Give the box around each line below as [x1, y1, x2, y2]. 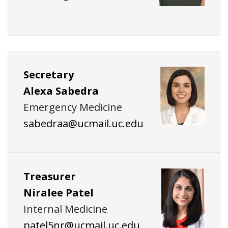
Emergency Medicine [23, 100, 122, 115]
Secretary [23, 68, 74, 82]
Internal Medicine [23, 202, 107, 216]
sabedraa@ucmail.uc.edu [23, 117, 144, 131]
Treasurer [23, 169, 76, 184]
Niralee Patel [23, 186, 94, 200]
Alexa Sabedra [23, 84, 99, 98]
